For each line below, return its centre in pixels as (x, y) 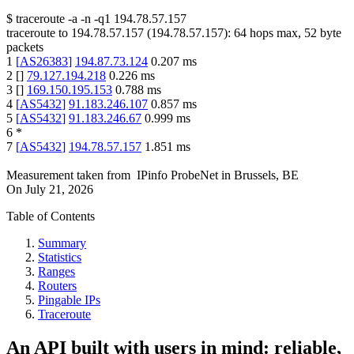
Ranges (56, 272)
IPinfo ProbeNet (179, 175)
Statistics (60, 258)
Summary (62, 243)
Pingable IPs (69, 300)
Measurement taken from (68, 175)
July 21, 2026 (59, 190)
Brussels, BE (266, 175)
